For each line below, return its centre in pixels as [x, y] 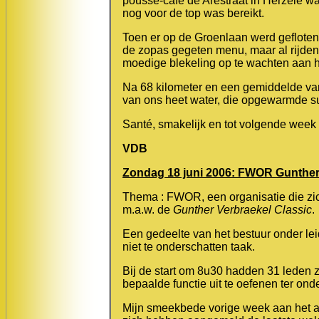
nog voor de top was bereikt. [193, 13]
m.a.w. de [148, 209]
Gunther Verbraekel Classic [242, 209]
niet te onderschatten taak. [189, 246]
